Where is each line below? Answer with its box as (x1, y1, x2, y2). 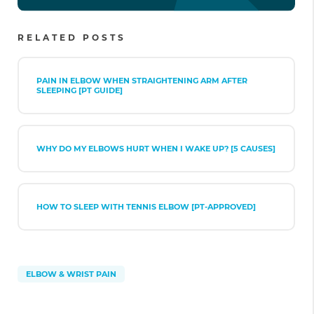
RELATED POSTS (18, 32, 126, 43)
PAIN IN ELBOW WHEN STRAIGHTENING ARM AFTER (36, 76, 247, 86)
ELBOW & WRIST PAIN (26, 269, 116, 279)
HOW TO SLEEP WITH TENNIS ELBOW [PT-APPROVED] (36, 202, 256, 212)
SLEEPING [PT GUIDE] (36, 86, 123, 95)
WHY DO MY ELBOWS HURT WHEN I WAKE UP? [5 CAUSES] (36, 144, 275, 153)
